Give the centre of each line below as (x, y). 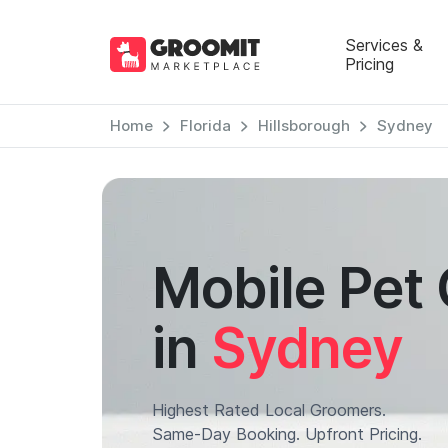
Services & (383, 44)
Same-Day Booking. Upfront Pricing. (287, 434)
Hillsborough (303, 125)
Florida (205, 125)
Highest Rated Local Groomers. (269, 410)
